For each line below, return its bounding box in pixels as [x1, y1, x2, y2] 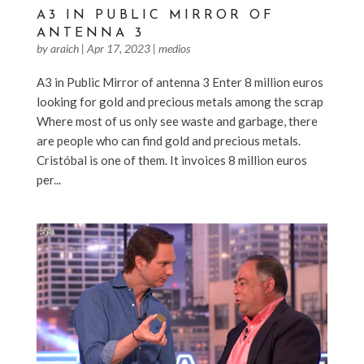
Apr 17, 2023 [86, 41, 150, 55]
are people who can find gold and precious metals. [36, 132, 301, 148]
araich [50, 41, 79, 55]
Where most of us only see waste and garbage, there [36, 113, 318, 128]
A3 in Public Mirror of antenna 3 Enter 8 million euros [36, 74, 323, 89]
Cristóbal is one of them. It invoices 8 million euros [36, 152, 307, 167]
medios [158, 41, 190, 55]
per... [36, 171, 61, 187]
